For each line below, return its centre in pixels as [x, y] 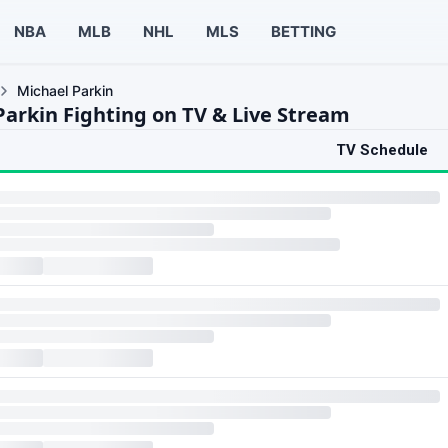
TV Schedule [382, 150]
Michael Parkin [65, 90]
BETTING [303, 31]
